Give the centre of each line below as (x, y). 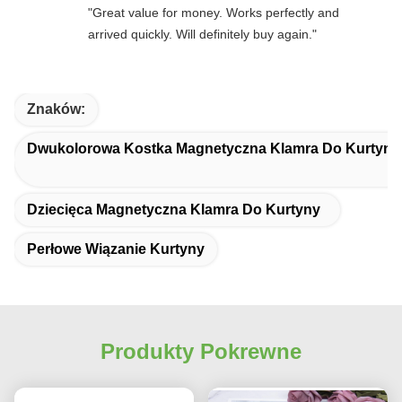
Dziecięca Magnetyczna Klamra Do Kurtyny (174, 209)
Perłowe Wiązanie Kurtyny (116, 249)
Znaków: (56, 109)
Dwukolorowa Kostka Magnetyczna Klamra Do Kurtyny (214, 148)
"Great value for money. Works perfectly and (214, 12)
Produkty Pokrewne (201, 351)
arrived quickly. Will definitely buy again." (202, 34)
